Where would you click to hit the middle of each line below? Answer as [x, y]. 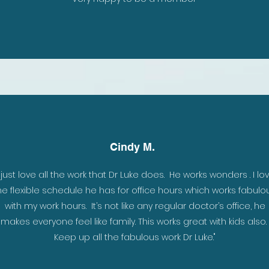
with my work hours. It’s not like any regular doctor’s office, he [135, 206]
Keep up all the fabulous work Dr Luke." [135, 237]
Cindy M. [132, 147]
